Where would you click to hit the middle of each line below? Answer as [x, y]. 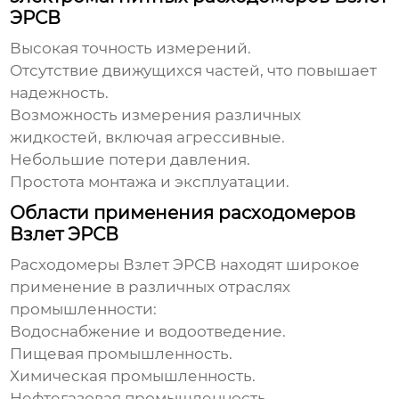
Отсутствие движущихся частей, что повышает [194, 71]
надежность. [60, 93]
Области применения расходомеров [183, 213]
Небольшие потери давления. [130, 160]
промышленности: [84, 309]
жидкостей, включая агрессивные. [148, 138]
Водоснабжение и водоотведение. [148, 332]
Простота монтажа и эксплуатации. [150, 182]
